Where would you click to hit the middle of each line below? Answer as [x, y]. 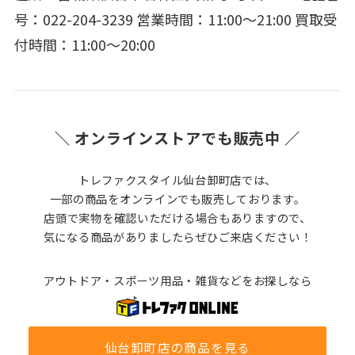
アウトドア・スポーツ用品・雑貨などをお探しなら [177, 280]
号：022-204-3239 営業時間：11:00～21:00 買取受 [176, 19]
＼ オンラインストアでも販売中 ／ [177, 138]
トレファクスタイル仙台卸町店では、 [177, 179]
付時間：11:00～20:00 [84, 45]
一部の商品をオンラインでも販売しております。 [177, 198]
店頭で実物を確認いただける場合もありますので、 [177, 217]
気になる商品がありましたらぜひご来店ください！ [177, 236]
